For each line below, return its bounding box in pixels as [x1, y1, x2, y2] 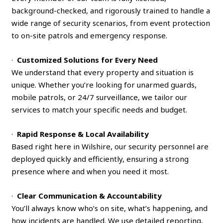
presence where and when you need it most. [11, 166, 169, 176]
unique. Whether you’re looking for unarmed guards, [11, 79, 197, 90]
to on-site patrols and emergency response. [11, 30, 168, 40]
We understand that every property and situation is [11, 67, 194, 77]
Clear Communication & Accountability [17, 190, 162, 201]
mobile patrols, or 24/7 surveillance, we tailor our [11, 92, 188, 102]
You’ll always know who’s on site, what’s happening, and [11, 203, 208, 213]
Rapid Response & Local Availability [17, 128, 149, 139]
